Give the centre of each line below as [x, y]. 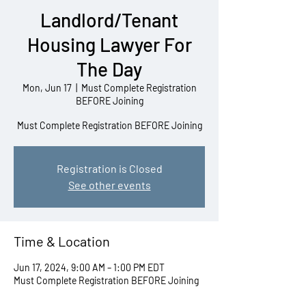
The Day [109, 69]
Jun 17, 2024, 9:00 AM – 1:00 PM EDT [89, 267]
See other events [109, 185]
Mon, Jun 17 [47, 88]
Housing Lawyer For [109, 44]
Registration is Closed [109, 168]
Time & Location [62, 241]
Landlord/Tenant [109, 20]
